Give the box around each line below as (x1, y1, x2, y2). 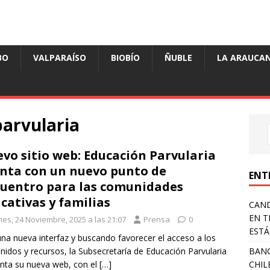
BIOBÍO (111, 52, 140, 64)
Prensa (143, 214, 170, 225)
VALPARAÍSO (33, 52, 86, 64)
